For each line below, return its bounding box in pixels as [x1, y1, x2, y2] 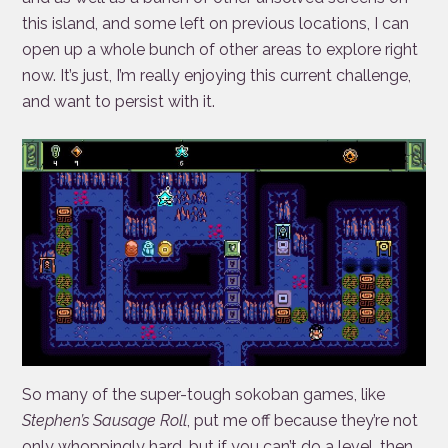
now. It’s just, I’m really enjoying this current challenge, [22, 66, 412, 86]
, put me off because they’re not [187, 411, 419, 431]
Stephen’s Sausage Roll [22, 411, 188, 431]
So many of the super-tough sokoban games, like [22, 385, 386, 405]
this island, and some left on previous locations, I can [22, 14, 410, 34]
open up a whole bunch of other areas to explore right [22, 40, 419, 60]
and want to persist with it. [22, 92, 216, 112]
